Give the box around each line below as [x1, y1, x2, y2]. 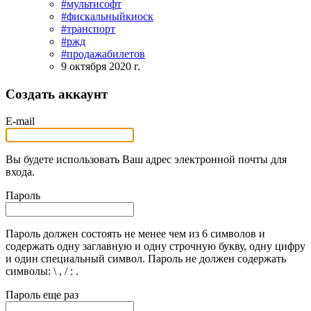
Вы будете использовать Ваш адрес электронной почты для [6, 153, 287, 165]
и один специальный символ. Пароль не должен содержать [6, 252, 286, 264]
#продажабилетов [61, 48, 145, 60]
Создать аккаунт [6, 87, 108, 102]
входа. [6, 165, 35, 178]
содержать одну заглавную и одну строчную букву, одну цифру [6, 239, 305, 252]
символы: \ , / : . [6, 264, 78, 277]
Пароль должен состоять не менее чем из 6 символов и [6, 227, 265, 239]
